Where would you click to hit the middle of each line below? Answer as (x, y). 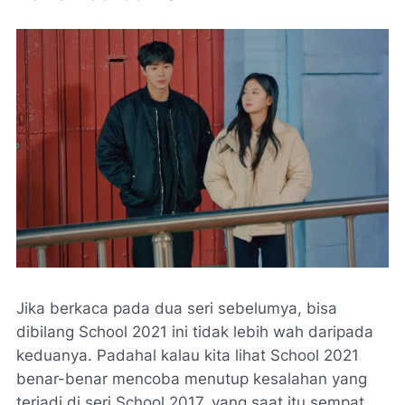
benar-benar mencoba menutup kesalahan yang (192, 379)
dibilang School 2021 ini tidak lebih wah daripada (195, 332)
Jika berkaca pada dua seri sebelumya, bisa (177, 309)
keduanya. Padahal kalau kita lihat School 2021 (188, 356)
